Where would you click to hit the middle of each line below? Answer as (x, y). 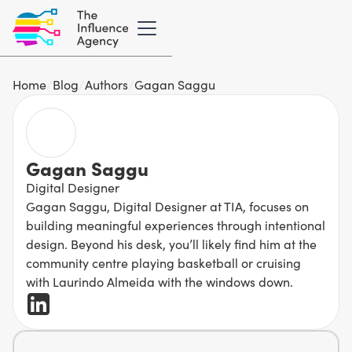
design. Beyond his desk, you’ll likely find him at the (171, 244)
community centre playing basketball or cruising (163, 263)
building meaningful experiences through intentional (176, 225)
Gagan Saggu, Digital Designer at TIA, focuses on (167, 206)
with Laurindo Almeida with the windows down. (159, 282)
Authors (106, 84)
